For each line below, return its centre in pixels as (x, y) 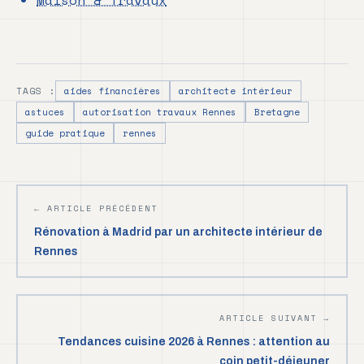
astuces (45, 113)
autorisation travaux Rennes (160, 113)
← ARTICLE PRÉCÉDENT (96, 209)
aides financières (113, 91)
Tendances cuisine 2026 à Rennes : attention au (194, 342)
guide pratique (65, 134)
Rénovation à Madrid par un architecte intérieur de (178, 232)
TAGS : (36, 91)
